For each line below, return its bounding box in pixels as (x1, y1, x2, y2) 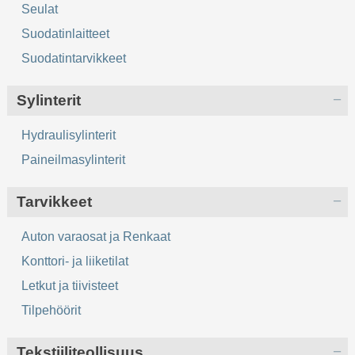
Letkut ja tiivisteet (21, 279, 119, 293)
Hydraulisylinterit (21, 128, 116, 143)
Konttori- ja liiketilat (21, 254, 129, 269)
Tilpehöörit (21, 303, 82, 318)
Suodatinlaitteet (21, 27, 110, 41)
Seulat (21, 2, 59, 17)
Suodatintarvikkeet (21, 52, 127, 66)
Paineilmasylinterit (21, 153, 126, 167)
